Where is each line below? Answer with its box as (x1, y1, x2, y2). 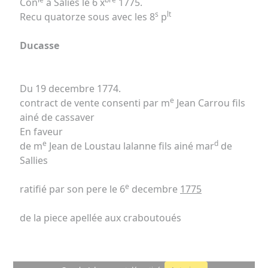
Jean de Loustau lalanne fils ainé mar (47, 139, 214, 153)
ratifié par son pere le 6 (20, 182, 125, 196)
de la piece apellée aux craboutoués (20, 211, 181, 224)
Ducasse (20, 38, 59, 52)
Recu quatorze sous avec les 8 (20, 10, 155, 23)
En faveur (20, 124, 63, 138)
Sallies (20, 153, 48, 167)
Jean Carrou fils (174, 96, 245, 109)
